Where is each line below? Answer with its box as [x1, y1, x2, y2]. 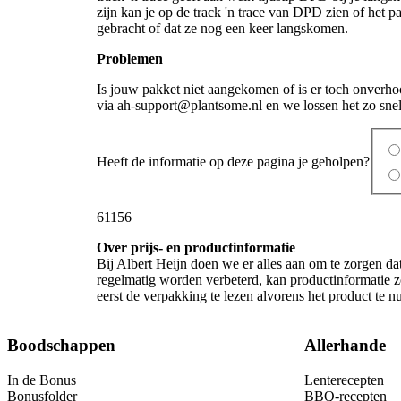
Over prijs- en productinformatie [97, 240, 295, 256]
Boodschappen [7, 336, 115, 355]
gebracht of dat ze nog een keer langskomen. [97, 20, 348, 36]
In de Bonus [7, 371, 76, 388]
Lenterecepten [304, 371, 384, 388]
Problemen [97, 50, 163, 66]
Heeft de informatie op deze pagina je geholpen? [97, 153, 370, 169]
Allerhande [304, 336, 386, 355]
